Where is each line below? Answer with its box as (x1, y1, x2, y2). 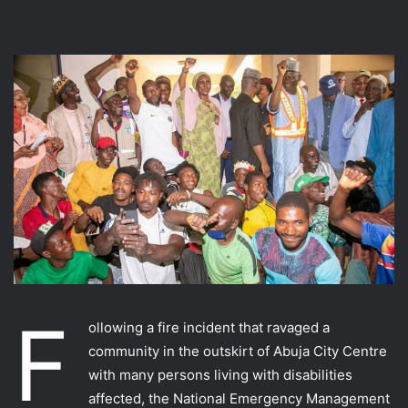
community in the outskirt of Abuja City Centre (88, 342, 387, 360)
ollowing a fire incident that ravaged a (88, 318, 330, 336)
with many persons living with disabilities (88, 365, 352, 383)
